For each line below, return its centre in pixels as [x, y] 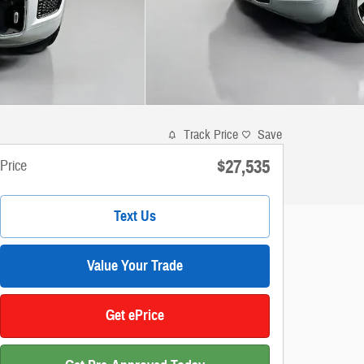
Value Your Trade [135, 266]
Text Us [135, 217]
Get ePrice [135, 316]
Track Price [211, 135]
